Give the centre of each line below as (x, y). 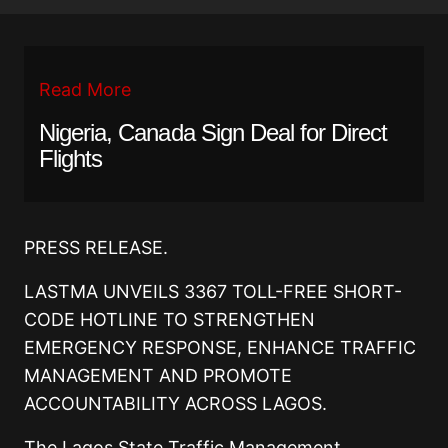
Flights (71, 159)
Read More (85, 90)
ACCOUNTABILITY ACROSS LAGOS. (175, 404)
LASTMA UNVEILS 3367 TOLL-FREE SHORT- (213, 292)
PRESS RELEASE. (96, 248)
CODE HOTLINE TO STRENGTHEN (169, 320)
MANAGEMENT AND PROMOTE (158, 376)
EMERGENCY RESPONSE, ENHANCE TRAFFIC (220, 348)
